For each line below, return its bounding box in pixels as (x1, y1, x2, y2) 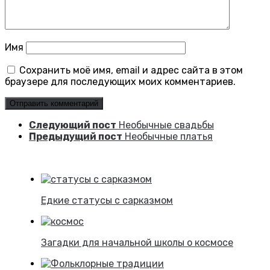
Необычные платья (125, 131, 213, 143)
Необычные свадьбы (119, 119, 214, 131)
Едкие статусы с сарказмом (41, 195, 173, 207)
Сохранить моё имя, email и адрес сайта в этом (19, 64, 243, 77)
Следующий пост (29, 119, 116, 131)
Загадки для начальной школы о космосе (41, 237, 233, 249)
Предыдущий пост (29, 131, 122, 143)
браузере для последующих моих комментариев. (5, 76, 236, 88)
